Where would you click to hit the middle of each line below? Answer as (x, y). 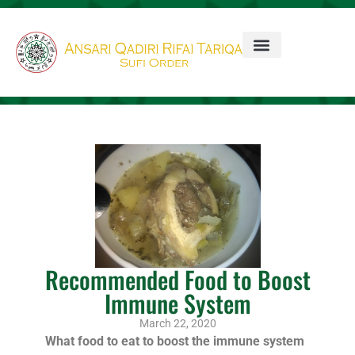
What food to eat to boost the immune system (174, 342)
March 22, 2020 (177, 324)
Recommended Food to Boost (177, 280)
